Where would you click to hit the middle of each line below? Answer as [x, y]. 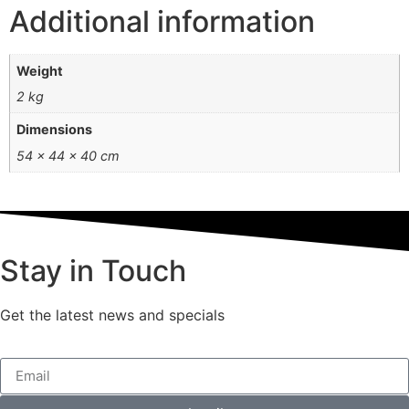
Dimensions [55, 130]
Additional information [162, 21]
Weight [40, 70]
